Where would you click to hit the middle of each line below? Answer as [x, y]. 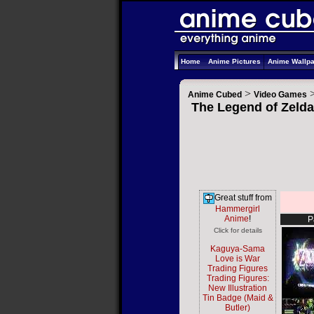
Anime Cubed [215, 95]
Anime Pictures [234, 61]
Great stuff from [243, 198]
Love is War [238, 259]
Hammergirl [238, 209]
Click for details [238, 230]
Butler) [238, 308]
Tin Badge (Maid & [238, 298]
